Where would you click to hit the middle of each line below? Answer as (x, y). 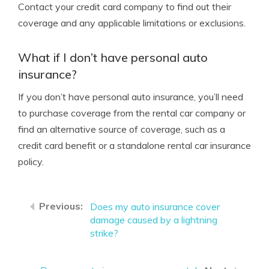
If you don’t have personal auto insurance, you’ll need (131, 97)
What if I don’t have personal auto (113, 57)
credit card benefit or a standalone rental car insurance (134, 145)
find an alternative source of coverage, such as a (122, 129)
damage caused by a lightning (154, 220)
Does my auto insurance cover (155, 207)
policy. (31, 162)
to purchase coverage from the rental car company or (132, 113)
